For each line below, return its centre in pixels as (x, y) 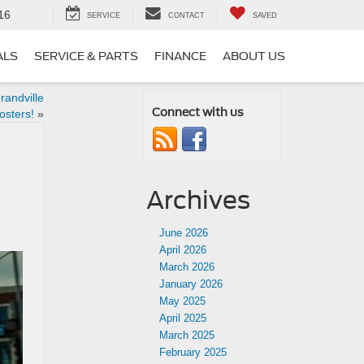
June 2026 (184, 233)
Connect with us (198, 112)
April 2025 (183, 318)
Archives (198, 200)
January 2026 (191, 284)
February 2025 (193, 352)
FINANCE (180, 56)
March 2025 (187, 335)
